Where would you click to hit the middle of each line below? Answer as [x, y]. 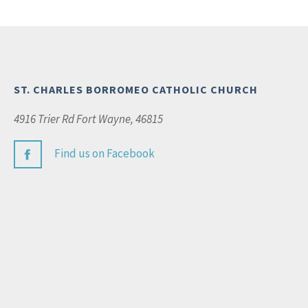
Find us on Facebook [104, 153]
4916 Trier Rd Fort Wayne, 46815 [88, 119]
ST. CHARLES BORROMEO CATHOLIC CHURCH [136, 89]
